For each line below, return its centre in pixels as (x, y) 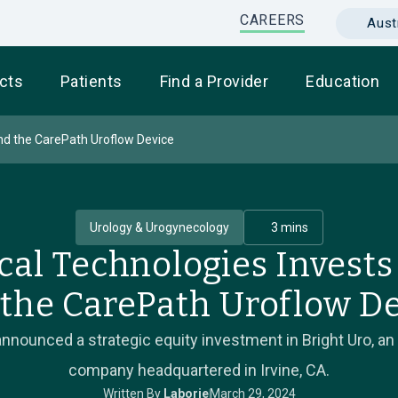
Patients (91, 81)
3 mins (289, 227)
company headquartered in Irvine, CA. (199, 370)
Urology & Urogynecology (159, 227)
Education (343, 81)
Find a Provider (214, 81)
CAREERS (272, 20)
